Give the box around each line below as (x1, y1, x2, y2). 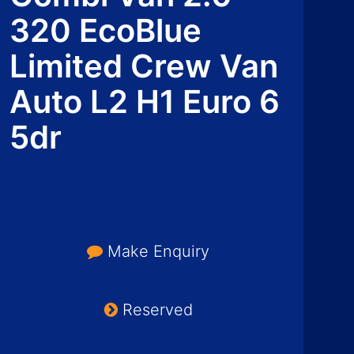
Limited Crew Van (9, 47, 278, 85)
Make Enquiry (103, 242, 210, 261)
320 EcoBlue (9, 11, 201, 50)
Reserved (117, 300, 193, 319)
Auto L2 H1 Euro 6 (9, 82, 280, 121)
